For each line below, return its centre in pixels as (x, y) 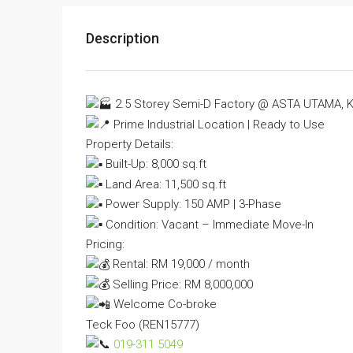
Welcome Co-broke (163, 305)
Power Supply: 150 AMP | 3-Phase (192, 204)
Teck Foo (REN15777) (143, 324)
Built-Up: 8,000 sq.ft (154, 164)
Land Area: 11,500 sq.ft (164, 184)
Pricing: (105, 245)
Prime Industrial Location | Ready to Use (217, 124)
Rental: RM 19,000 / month (180, 264)
